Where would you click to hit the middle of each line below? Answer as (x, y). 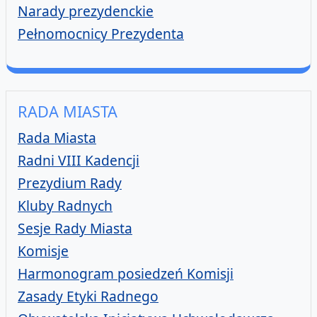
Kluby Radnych (65, 206)
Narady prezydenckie (86, 11)
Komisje (43, 251)
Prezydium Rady (70, 183)
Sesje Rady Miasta (75, 228)
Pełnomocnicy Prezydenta (101, 34)
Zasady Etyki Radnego (88, 296)
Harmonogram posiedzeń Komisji (126, 273)
